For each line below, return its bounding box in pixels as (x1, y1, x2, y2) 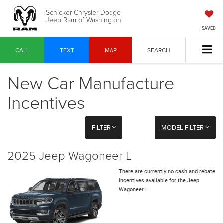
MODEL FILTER (161, 123, 205, 132)
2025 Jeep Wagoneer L (7, 147, 132, 164)
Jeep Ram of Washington (45, 14, 121, 24)
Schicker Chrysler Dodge (45, 7, 121, 17)
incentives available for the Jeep (119, 177, 199, 184)
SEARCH (147, 46, 170, 55)
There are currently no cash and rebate (119, 168, 215, 175)
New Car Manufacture (7, 70, 174, 95)
